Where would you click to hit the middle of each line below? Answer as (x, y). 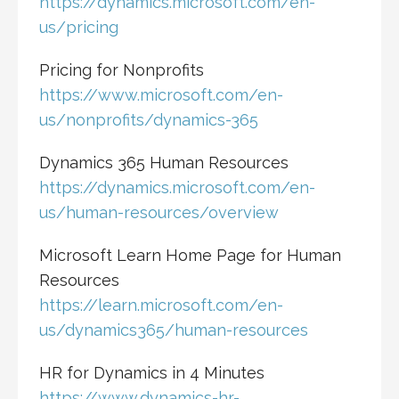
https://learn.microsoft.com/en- (161, 305)
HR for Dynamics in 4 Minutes (152, 373)
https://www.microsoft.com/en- (161, 95)
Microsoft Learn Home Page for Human (190, 256)
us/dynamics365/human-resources (174, 330)
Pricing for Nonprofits (122, 70)
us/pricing (79, 28)
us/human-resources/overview (159, 213)
